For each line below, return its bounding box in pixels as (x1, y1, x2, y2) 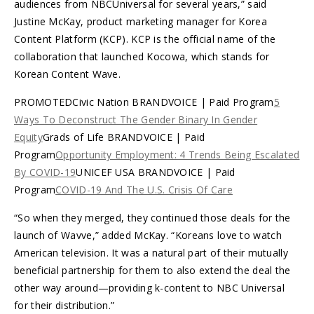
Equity (14, 130, 43, 144)
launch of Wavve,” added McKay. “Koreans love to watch (14, 228, 282, 242)
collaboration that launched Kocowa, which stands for (14, 49, 270, 63)
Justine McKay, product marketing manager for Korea (14, 14, 267, 28)
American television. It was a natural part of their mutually (14, 245, 288, 259)
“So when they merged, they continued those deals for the (14, 210, 291, 224)
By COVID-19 (14, 165, 76, 179)
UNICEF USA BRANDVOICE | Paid (76, 165, 235, 179)
